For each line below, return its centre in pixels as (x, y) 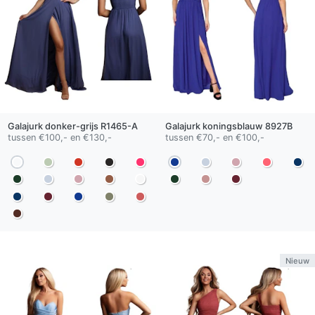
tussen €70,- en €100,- (214, 137)
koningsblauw (232, 126)
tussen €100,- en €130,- (59, 137)
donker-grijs (71, 126)
